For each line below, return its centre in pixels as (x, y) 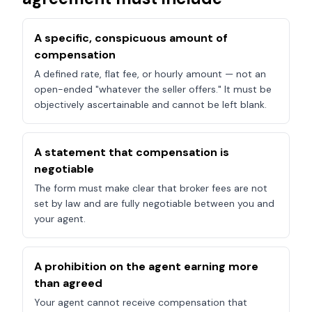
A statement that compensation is (132, 152)
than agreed (68, 283)
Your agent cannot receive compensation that (141, 302)
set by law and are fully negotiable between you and (154, 203)
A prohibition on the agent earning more (146, 266)
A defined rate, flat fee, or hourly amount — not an (150, 74)
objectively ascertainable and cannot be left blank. (150, 104)
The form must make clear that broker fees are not (151, 188)
